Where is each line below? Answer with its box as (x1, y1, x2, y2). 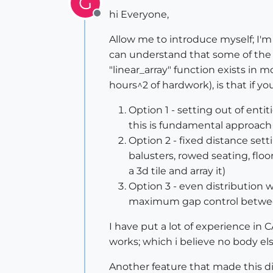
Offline (96, 14, 129, 26)
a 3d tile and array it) (129, 165, 225, 177)
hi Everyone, (109, 9, 169, 20)
